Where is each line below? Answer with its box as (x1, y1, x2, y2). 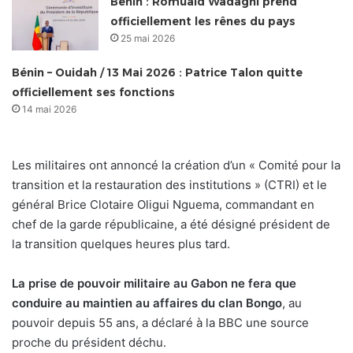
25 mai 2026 (121, 32, 176, 45)
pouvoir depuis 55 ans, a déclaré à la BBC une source (12, 315, 309, 331)
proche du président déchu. (12, 335, 166, 351)
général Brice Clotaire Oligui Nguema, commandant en (12, 197, 314, 213)
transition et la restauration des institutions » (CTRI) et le (12, 177, 327, 193)
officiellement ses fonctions (12, 85, 176, 100)
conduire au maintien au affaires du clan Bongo (12, 295, 282, 311)
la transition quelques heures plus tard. (12, 236, 230, 252)
